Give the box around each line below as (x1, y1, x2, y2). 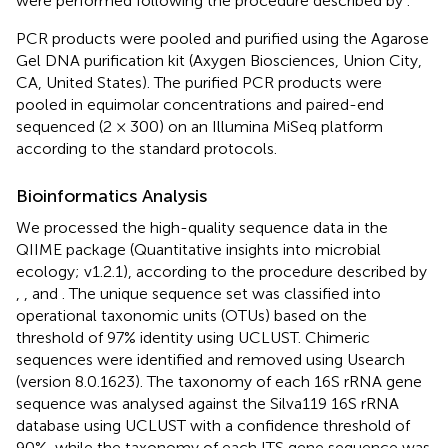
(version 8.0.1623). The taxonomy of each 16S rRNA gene (16, 371, 422, 391)
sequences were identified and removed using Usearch (16, 349, 405, 369)
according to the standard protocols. (16, 138, 277, 158)
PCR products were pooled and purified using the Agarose (16, 28, 429, 48)
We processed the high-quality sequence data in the (16, 217, 388, 237)
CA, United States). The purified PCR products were (16, 72, 382, 92)
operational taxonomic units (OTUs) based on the (16, 305, 367, 325)
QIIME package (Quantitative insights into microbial (16, 239, 381, 259)
